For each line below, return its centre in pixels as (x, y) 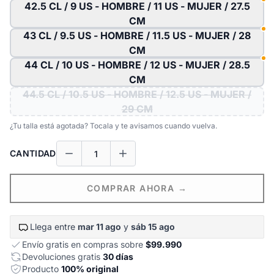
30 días (118, 257)
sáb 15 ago (153, 227)
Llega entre (54, 227)
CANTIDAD (33, 153)
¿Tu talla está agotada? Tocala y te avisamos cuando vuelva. (113, 126)
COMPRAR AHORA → (137, 188)
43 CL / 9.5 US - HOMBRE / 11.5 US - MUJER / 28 (137, 35)
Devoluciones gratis (62, 257)
